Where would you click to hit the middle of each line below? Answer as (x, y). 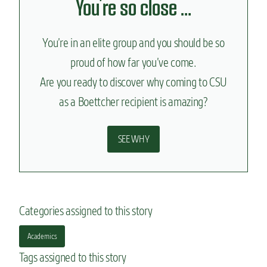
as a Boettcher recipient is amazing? (133, 101)
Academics (42, 236)
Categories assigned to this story (86, 210)
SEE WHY (133, 139)
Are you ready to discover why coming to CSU (133, 82)
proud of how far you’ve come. (133, 62)
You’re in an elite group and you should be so (133, 42)
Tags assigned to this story (73, 257)
